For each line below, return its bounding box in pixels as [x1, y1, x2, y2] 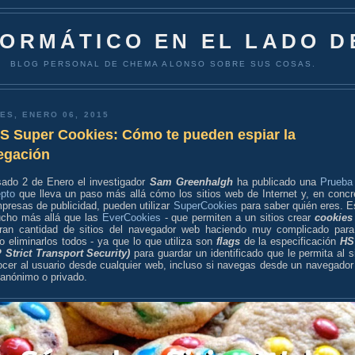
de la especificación [239, 235, 341, 247]
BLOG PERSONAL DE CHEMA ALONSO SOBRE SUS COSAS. [10, 59, 317, 68]
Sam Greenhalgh [149, 175, 237, 188]
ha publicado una [236, 175, 320, 188]
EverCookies [101, 211, 161, 223]
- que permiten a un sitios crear [160, 211, 315, 223]
